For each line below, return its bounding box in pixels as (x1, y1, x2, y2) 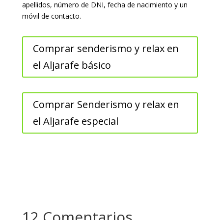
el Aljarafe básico (32, 58, 111, 72)
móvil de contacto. (22, 11, 81, 21)
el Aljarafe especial (32, 114, 118, 128)
